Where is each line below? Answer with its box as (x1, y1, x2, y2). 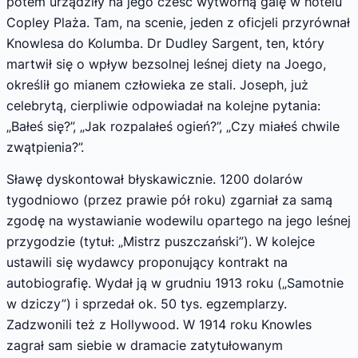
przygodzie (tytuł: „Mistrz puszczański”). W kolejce (6, 233, 315, 249)
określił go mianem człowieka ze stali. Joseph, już (6, 77, 308, 93)
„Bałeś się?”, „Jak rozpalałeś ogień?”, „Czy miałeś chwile (6, 118, 340, 135)
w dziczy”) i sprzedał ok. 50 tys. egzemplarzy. (6, 295, 287, 312)
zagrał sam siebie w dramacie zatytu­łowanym (6, 336, 283, 353)
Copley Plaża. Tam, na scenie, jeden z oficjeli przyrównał (6, 14, 350, 31)
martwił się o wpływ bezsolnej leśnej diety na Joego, (6, 56, 326, 73)
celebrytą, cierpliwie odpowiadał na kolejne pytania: (6, 97, 320, 114)
